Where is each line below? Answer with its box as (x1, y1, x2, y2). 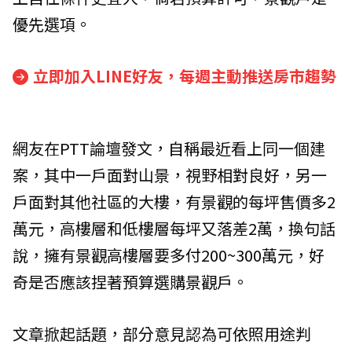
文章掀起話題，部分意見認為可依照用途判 (13, 321, 311, 345)
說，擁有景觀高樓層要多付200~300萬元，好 (13, 243, 324, 266)
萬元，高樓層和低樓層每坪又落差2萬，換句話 (13, 216, 335, 240)
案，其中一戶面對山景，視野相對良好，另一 (13, 163, 327, 186)
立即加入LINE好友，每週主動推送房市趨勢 (33, 64, 336, 87)
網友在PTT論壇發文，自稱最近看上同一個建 (13, 136, 325, 159)
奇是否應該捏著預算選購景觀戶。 (13, 269, 248, 293)
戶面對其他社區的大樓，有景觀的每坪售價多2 (13, 189, 335, 213)
